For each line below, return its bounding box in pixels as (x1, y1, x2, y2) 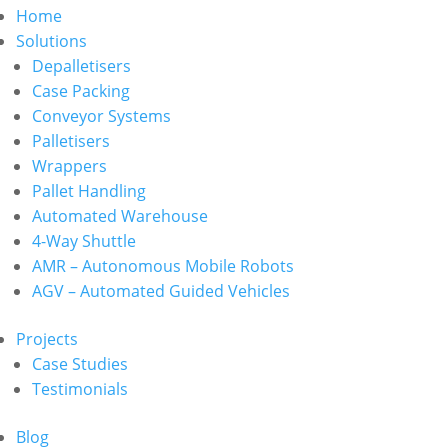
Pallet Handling (32, 180, 146, 202)
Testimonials (32, 378, 128, 400)
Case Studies (32, 353, 128, 375)
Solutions (16, 30, 87, 52)
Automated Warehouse (32, 205, 208, 227)
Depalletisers (32, 55, 131, 77)
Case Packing (32, 80, 130, 102)
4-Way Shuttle (32, 230, 136, 252)
